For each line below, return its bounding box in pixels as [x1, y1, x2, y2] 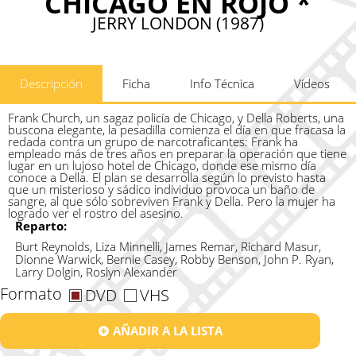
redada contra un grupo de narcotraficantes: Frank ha [8, 133, 298, 149]
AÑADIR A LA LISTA [112, 322, 222, 339]
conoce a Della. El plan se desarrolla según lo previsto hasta [8, 168, 326, 185]
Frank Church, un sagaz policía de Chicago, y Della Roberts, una [8, 109, 344, 126]
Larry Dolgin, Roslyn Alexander [14, 263, 177, 280]
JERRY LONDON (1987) [92, 11, 264, 34]
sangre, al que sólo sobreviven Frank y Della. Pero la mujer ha [8, 192, 335, 209]
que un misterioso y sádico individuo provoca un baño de [8, 180, 315, 197]
